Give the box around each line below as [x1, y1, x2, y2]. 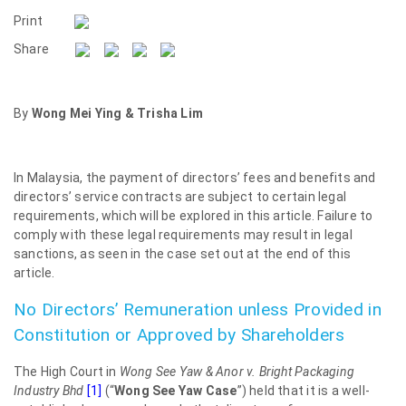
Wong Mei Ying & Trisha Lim [31, 106, 204, 121]
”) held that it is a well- [237, 383, 371, 398]
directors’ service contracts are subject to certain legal [14, 189, 346, 204]
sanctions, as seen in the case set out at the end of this [14, 246, 351, 261]
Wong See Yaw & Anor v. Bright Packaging [119, 364, 354, 379]
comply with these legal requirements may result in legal [14, 227, 353, 242]
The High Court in [14, 364, 120, 379]
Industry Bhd [14, 383, 87, 398]
